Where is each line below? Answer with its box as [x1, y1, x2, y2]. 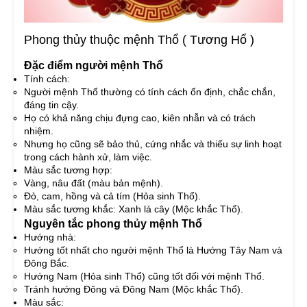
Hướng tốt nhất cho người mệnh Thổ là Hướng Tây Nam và [24, 245, 282, 256]
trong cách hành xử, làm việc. [24, 151, 152, 163]
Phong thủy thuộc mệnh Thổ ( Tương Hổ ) [24, 33, 254, 47]
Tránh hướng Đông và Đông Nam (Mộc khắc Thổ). [24, 284, 243, 295]
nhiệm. [24, 125, 53, 137]
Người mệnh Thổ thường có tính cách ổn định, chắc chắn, [24, 86, 275, 98]
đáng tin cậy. [24, 99, 79, 111]
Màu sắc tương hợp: [24, 164, 112, 176]
